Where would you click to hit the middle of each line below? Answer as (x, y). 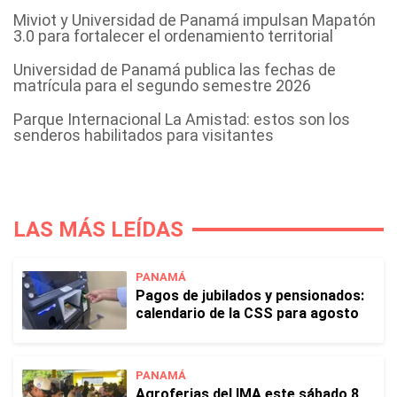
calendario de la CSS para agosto (247, 313)
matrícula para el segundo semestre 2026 (162, 86)
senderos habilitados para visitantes (144, 135)
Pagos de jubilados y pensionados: (250, 296)
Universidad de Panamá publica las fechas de (175, 70)
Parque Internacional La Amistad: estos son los (182, 119)
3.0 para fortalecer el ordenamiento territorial (173, 36)
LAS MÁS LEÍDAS (98, 230)
